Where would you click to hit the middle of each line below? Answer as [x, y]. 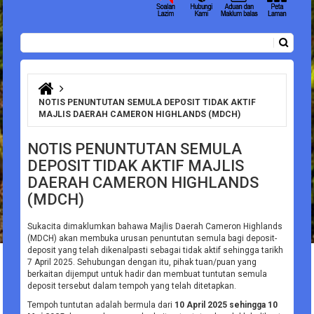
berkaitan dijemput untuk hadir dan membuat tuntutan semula [148, 274]
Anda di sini [66, 96]
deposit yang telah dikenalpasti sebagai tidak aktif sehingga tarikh [156, 251]
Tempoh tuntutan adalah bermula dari [101, 305]
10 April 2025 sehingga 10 [226, 305]
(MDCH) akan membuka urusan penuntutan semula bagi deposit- [152, 239]
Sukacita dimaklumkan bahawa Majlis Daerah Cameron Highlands [155, 227]
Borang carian [66, 56]
